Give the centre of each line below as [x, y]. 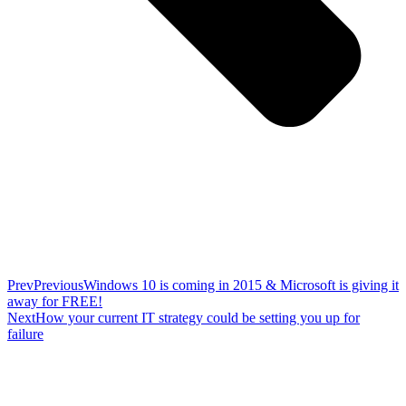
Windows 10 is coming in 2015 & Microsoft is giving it [241, 285]
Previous [58, 285]
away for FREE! [55, 301]
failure [25, 333]
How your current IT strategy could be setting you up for [198, 317]
